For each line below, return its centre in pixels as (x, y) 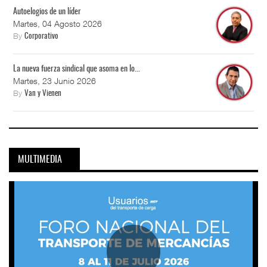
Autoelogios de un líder (47, 12)
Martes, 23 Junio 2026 (55, 81)
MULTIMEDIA (40, 159)
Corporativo (41, 37)
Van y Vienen (43, 94)
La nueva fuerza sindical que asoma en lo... (77, 69)
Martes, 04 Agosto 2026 (58, 24)
